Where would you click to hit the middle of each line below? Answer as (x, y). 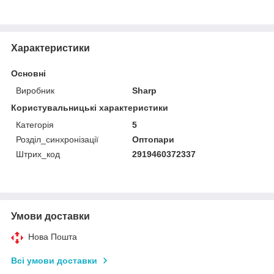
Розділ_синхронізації (57, 139)
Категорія (35, 124)
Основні (28, 73)
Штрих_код (38, 154)
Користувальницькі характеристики (90, 107)
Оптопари (154, 139)
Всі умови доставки (54, 260)
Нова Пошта (53, 236)
